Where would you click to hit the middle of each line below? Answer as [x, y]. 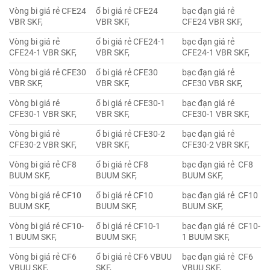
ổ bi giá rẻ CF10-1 [128, 226]
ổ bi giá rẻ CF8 [122, 165]
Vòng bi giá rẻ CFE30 [48, 72]
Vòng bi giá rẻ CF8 [43, 165]
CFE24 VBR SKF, [212, 22]
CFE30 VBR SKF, [212, 83]
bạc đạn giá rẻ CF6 [218, 257]
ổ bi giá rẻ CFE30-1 [131, 103]
